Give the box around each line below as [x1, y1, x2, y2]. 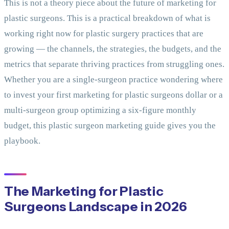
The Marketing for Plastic [4, 183, 164, 199]
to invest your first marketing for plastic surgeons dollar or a [4, 90, 223, 100]
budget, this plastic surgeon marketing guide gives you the [4, 121, 216, 131]
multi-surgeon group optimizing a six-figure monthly [4, 105, 196, 116]
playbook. [4, 136, 40, 146]
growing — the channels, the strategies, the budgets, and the [4, 44, 221, 54]
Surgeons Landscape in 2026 [4, 198, 187, 215]
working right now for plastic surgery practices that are [4, 29, 203, 39]
